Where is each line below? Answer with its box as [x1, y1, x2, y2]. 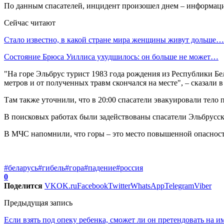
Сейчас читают [4, 18, 55, 27]
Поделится [4, 181, 42, 190]
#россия [116, 163, 143, 172]
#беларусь [4, 163, 38, 172]
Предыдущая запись [4, 198, 72, 207]
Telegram [164, 181, 194, 190]
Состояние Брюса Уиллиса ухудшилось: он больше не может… [4, 52, 218, 61]
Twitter [108, 181, 130, 190]
